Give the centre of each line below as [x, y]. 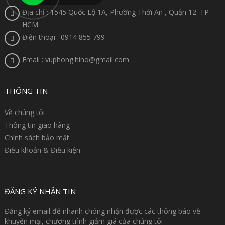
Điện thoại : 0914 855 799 [64, 37]
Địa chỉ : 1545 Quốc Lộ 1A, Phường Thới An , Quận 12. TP [116, 12]
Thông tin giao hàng [37, 125]
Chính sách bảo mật [37, 137]
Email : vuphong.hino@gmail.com [76, 60]
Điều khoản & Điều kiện [42, 150]
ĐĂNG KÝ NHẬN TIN [40, 191]
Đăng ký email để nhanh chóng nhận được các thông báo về [102, 211]
